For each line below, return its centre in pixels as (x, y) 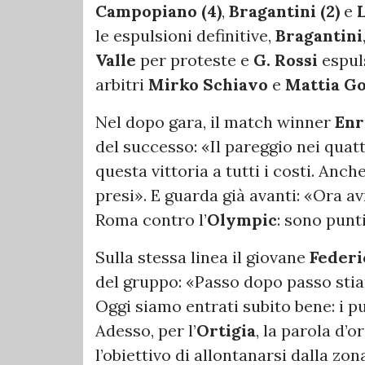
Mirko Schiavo (208, 85)
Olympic (242, 220)
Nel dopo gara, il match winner (215, 122)
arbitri (122, 85)
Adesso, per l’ (146, 331)
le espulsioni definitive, (185, 36)
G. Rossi (286, 60)
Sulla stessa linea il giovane (202, 257)
